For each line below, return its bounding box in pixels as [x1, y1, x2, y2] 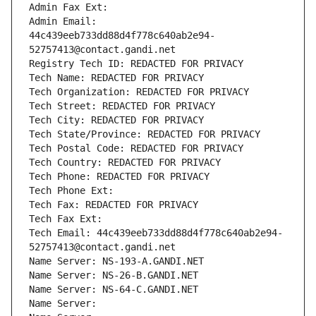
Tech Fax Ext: [29, 213, 102, 225]
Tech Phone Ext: [29, 185, 114, 197]
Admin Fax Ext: [29, 1, 108, 13]
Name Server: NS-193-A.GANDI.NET [29, 255, 204, 267]
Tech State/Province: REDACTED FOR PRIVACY [29, 128, 260, 140]
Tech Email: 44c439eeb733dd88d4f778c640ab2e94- [29, 227, 283, 239]
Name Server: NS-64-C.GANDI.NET [29, 284, 198, 296]
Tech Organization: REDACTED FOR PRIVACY [29, 86, 249, 98]
